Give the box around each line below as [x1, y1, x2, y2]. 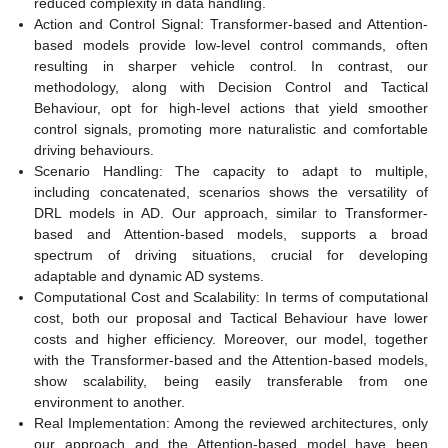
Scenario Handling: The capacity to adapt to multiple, [34, 163, 428, 180]
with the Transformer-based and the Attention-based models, [34, 352, 428, 369]
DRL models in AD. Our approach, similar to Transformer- [34, 205, 428, 222]
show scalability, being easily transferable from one [34, 373, 428, 390]
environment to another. [34, 394, 186, 411]
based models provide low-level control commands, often [34, 37, 428, 54]
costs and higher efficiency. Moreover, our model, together [34, 331, 428, 348]
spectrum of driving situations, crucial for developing [34, 247, 428, 264]
